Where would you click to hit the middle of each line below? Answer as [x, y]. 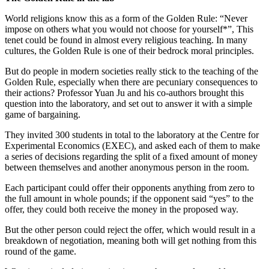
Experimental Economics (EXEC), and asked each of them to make [132, 145]
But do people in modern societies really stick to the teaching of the [131, 71]
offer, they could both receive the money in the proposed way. [122, 209]
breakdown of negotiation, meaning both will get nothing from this [131, 240]
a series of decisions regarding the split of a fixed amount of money [131, 156]
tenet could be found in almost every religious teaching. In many [126, 40]
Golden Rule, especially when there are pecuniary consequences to [131, 82]
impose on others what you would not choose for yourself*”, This [129, 29]
